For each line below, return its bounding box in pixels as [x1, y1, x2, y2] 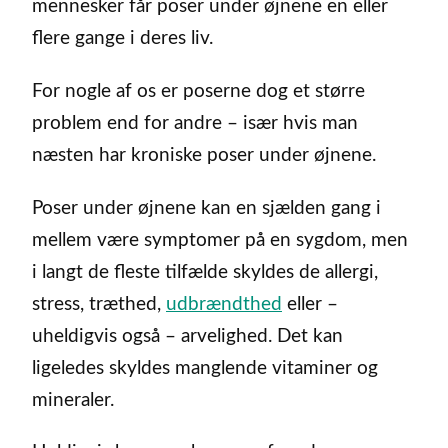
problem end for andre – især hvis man [32, 113, 358, 133]
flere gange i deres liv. [32, 28, 213, 48]
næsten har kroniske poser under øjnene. [32, 145, 376, 165]
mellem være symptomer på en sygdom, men [32, 230, 408, 250]
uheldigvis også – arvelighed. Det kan [32, 326, 343, 346]
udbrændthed [166, 294, 282, 314]
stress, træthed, [32, 294, 166, 314]
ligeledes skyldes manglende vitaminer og [32, 358, 378, 378]
